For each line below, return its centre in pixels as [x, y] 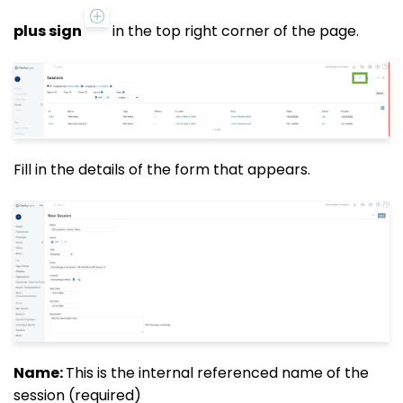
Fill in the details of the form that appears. [162, 170]
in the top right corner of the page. [234, 31]
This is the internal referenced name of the [217, 372]
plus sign [49, 31]
